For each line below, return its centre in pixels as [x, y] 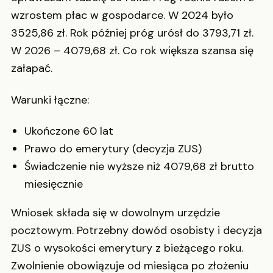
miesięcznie [54, 184]
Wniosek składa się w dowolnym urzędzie [115, 213]
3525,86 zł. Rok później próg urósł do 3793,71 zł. [132, 33]
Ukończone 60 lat [69, 131]
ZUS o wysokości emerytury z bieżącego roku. [127, 248]
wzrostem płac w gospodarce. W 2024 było [122, 16]
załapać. [32, 69]
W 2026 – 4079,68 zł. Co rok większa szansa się [132, 51]
